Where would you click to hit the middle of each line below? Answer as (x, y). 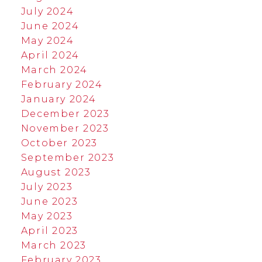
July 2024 (47, 12)
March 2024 (54, 70)
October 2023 (59, 143)
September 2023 (68, 158)
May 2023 (47, 216)
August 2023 (56, 173)
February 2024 (62, 85)
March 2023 (54, 246)
